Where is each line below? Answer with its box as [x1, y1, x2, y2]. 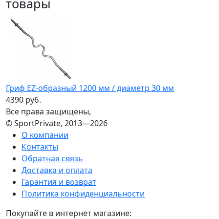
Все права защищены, [6, 106, 91, 117]
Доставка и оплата [22, 164, 92, 175]
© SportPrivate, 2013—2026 [6, 117, 108, 129]
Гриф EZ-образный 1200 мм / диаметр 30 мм [6, 82, 174, 93]
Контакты [22, 141, 58, 152]
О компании [22, 129, 68, 140]
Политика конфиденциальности [22, 188, 145, 199]
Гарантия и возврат [22, 176, 96, 187]
